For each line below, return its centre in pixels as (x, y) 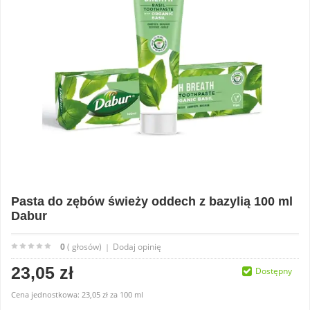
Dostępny (274, 271)
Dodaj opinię (137, 247)
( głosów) (83, 247)
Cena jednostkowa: (46, 294)
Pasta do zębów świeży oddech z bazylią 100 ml (152, 201)
